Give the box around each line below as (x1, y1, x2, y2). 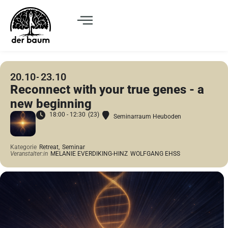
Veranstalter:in (10, 150, 48, 157)
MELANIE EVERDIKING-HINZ (50, 150, 128, 157)
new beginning (10, 96, 95, 111)
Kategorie (10, 143, 37, 151)
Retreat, (39, 143, 60, 151)
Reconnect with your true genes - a (10, 82, 204, 97)
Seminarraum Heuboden (113, 112, 181, 120)
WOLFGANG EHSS (130, 150, 180, 157)
